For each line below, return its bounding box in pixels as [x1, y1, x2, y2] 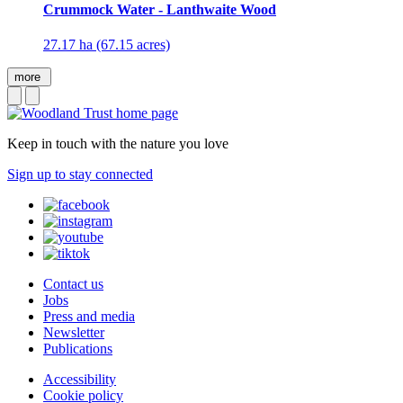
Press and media [43, 309, 135, 325]
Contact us [43, 276, 103, 292]
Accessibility [43, 372, 116, 388]
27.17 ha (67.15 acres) [43, 37, 170, 53]
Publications [43, 341, 112, 357]
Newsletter [43, 325, 104, 341]
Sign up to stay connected [7, 166, 153, 183]
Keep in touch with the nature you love [7, 136, 228, 152]
